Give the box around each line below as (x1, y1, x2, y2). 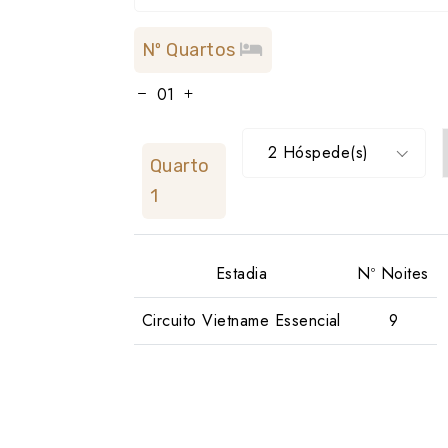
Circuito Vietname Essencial (142, 309, 341, 332)
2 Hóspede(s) (268, 141, 369, 164)
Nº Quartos (142, 39, 241, 61)
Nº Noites (357, 262, 429, 285)
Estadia (215, 262, 268, 285)
